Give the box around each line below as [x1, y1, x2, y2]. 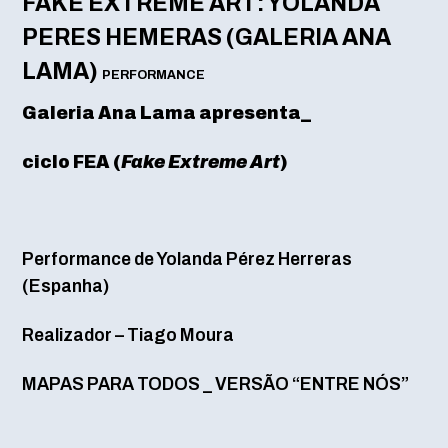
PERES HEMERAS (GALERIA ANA [21, 23, 391, 51]
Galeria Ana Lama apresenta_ [21, 102, 311, 124]
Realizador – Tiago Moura [21, 324, 234, 346]
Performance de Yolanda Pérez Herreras [21, 248, 352, 270]
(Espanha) [21, 275, 109, 297]
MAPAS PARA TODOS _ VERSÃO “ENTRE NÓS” [21, 372, 409, 394]
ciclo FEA [21, 150, 110, 172]
